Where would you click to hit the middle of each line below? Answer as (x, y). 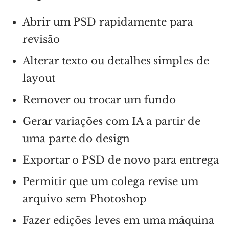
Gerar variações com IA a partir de (111, 121)
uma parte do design (76, 138)
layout (39, 78)
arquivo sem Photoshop (85, 199)
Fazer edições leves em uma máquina (118, 220)
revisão (41, 39)
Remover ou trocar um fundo (99, 99)
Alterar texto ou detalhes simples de (116, 61)
